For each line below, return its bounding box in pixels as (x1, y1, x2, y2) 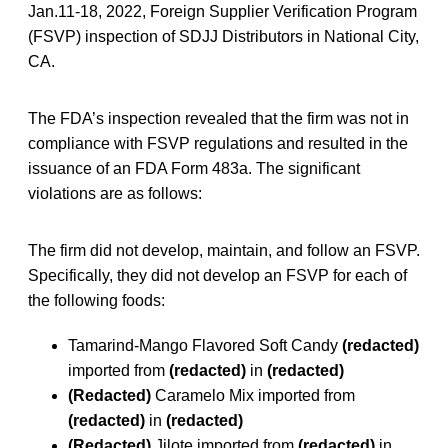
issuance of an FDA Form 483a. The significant (28, 159, 360, 177)
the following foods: (28, 291, 165, 309)
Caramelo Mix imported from (151, 386, 355, 404)
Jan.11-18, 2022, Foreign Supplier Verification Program (28, 2, 417, 20)
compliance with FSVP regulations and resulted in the (28, 134, 408, 152)
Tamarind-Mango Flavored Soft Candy (68, 336, 342, 354)
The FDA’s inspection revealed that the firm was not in (28, 109, 409, 127)
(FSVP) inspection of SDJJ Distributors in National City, (28, 27, 419, 45)
